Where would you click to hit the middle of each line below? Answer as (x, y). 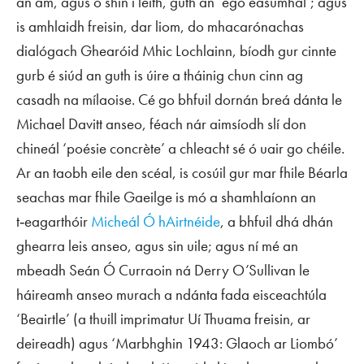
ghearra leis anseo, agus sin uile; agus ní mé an (157, 246)
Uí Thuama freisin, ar (247, 319)
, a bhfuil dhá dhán (277, 222)
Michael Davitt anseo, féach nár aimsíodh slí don (161, 124)
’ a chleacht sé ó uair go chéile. (253, 149)
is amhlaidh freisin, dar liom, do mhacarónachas (160, 27)
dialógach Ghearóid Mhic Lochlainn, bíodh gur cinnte (176, 51)
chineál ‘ (41, 149)
